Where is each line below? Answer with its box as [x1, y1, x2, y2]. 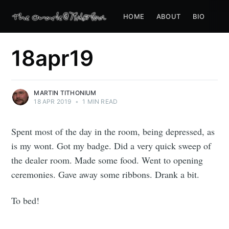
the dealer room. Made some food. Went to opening [11, 154, 203, 167]
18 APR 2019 [34, 98, 72, 106]
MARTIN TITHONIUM [34, 89, 97, 97]
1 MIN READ [81, 98, 118, 106]
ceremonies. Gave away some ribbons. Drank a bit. [11, 168, 200, 181]
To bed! [11, 194, 40, 207]
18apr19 [11, 45, 94, 72]
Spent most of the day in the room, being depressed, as [11, 125, 215, 138]
